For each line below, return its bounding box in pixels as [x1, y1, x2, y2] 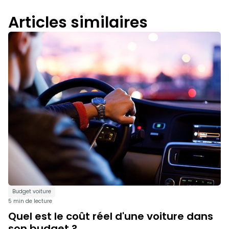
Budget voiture [12, 188, 51, 196]
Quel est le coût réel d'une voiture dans [8, 209, 213, 224]
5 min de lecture [8, 197, 52, 205]
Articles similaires [8, 12, 148, 34]
